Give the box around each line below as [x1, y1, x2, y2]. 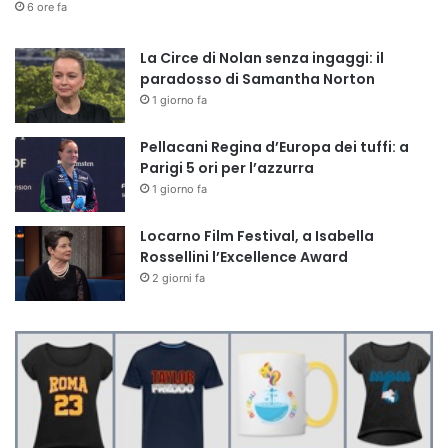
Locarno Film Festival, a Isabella [140, 226, 374, 247]
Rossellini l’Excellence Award [140, 247, 348, 268]
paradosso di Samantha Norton [140, 69, 375, 90]
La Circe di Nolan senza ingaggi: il [140, 48, 384, 69]
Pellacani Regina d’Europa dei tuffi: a [140, 137, 409, 158]
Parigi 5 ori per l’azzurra [140, 158, 314, 179]
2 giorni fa [152, 271, 205, 286]
